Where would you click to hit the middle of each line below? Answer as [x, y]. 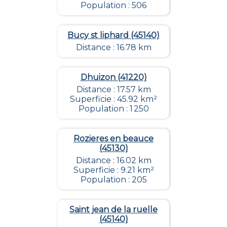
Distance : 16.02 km [113, 161]
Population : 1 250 [113, 109]
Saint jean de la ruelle [113, 210]
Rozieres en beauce [113, 139]
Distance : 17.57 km [113, 90]
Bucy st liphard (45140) [113, 35]
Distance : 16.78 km [113, 48]
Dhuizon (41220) [113, 78]
